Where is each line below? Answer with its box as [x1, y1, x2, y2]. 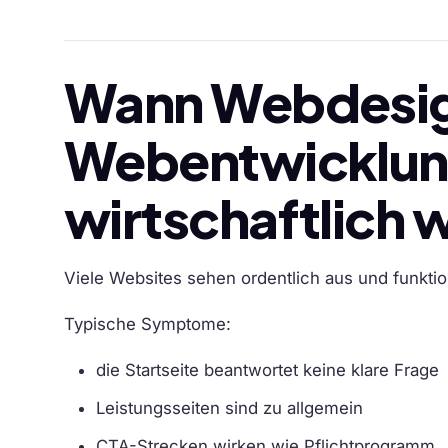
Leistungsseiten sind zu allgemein [96, 397, 363, 418]
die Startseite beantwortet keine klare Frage [96, 359, 439, 380]
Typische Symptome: [64, 313, 231, 334]
